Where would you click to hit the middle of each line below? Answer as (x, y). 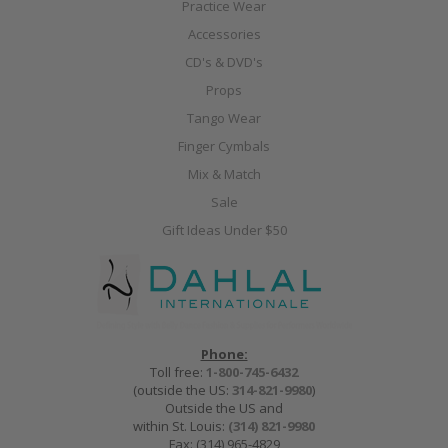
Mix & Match (224, 174)
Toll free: (178, 372)
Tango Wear (224, 118)
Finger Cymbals (224, 146)
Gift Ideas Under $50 (224, 230)
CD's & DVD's (224, 62)
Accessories (224, 34)
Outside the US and (224, 408)
